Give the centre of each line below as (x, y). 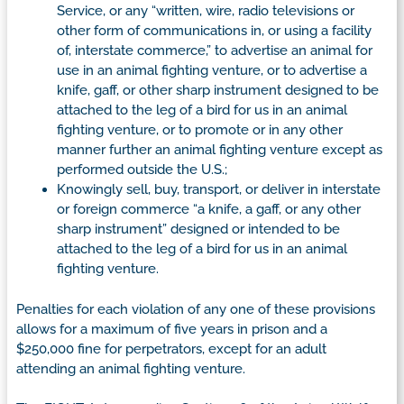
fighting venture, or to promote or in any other (200, 130)
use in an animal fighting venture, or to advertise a (212, 71)
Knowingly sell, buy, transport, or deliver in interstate (219, 190)
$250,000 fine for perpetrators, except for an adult (171, 349)
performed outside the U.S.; (142, 170)
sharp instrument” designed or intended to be (198, 230)
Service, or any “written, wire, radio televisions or (206, 11)
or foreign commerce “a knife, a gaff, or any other (209, 210)
